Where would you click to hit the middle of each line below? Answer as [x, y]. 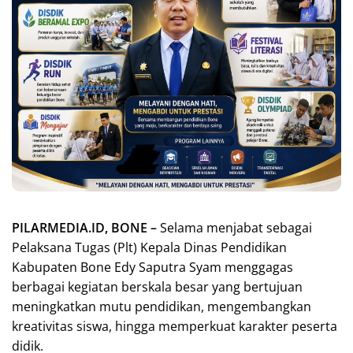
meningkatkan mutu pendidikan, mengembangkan [162, 306]
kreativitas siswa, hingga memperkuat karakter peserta [175, 326]
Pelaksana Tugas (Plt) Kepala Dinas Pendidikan [149, 247]
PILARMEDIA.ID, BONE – [84, 227]
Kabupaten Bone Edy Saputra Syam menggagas [152, 267]
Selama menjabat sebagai [234, 227]
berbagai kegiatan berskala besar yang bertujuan [157, 286]
